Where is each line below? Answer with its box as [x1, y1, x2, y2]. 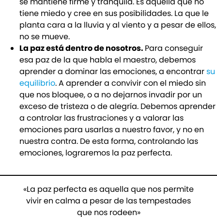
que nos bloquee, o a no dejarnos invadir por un [19, 89, 202, 101]
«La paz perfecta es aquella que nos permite [23, 184, 194, 195]
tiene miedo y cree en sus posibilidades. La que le [19, 8, 209, 19]
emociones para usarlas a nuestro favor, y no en [19, 124, 204, 136]
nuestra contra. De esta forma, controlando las [19, 136, 198, 147]
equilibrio [19, 77, 55, 89]
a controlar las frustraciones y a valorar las [19, 112, 184, 124]
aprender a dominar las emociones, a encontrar [19, 66, 206, 77]
